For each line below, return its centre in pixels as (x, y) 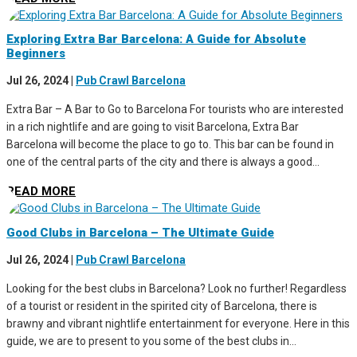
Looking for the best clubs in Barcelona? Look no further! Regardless (177, 288)
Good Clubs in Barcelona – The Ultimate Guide (140, 232)
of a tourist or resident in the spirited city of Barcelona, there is (162, 306)
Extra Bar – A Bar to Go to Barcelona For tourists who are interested (175, 110)
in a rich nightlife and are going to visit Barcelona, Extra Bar (153, 127)
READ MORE (41, 192)
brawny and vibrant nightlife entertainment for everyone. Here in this (178, 323)
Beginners (36, 54)
